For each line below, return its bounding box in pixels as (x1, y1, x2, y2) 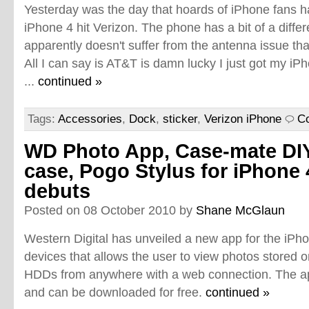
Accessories (58, 112, 122, 126)
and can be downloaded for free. (24, 285, 206, 299)
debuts (24, 180, 90, 202)
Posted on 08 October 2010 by (24, 203, 196, 217)
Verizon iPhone (204, 112, 281, 126)
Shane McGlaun (196, 203, 285, 217)
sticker (163, 112, 197, 126)
